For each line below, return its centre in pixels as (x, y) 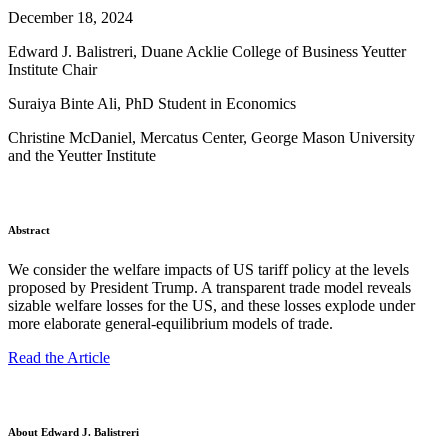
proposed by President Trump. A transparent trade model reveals (209, 287)
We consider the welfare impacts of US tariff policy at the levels (208, 269)
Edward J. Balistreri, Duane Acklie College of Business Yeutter (207, 51)
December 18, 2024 (70, 17)
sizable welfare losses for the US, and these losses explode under (211, 305)
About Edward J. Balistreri (73, 431)
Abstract (29, 229)
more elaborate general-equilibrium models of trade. (170, 323)
